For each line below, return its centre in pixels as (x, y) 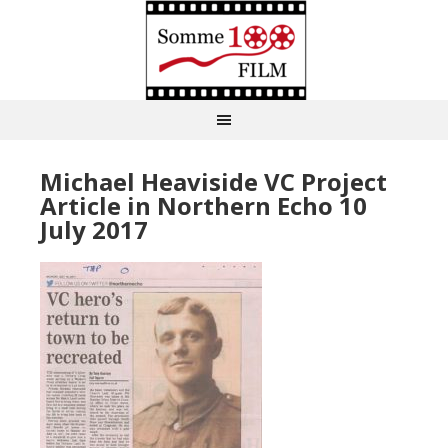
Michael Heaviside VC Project (213, 181)
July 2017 (94, 229)
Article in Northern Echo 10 (203, 205)
